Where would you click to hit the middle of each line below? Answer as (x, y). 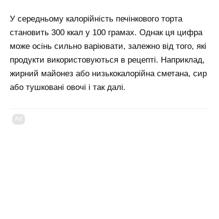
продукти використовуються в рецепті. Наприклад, (107, 60)
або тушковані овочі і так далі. (68, 88)
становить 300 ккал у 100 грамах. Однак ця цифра (106, 33)
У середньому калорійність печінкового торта (96, 19)
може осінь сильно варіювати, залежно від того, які (108, 46)
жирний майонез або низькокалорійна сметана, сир (108, 74)
